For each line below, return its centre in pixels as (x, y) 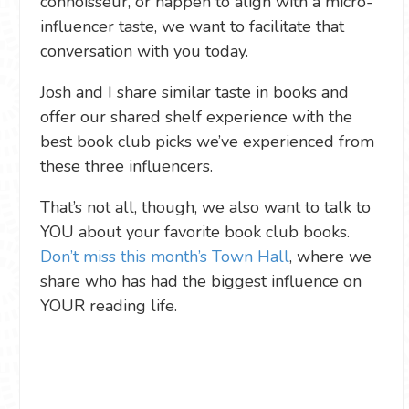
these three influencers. (129, 166)
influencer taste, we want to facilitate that (192, 26)
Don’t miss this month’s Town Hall (165, 257)
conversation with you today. (147, 51)
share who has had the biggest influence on (201, 281)
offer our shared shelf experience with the (196, 117)
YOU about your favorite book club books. (195, 232)
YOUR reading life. (111, 306)
